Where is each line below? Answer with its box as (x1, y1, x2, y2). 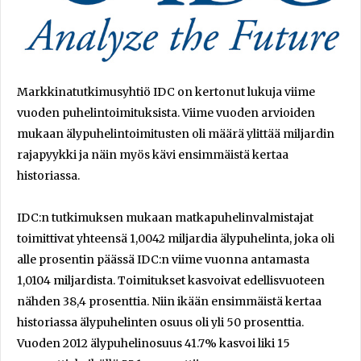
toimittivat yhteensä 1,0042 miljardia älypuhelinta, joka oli (17, 230, 334, 246)
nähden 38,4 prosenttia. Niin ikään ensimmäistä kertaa (17, 293, 322, 309)
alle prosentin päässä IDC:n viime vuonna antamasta (17, 251, 309, 267)
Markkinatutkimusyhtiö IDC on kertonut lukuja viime (17, 84, 315, 99)
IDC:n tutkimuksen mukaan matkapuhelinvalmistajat (17, 210, 313, 225)
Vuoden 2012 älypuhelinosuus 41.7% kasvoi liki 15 (17, 335, 290, 351)
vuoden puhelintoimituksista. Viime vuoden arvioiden (17, 105, 315, 120)
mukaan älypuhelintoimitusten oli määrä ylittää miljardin (17, 126, 334, 141)
